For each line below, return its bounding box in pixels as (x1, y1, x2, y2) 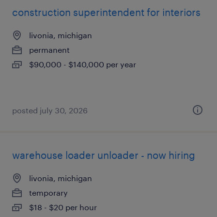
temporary (29, 188, 68, 197)
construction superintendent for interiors (12, 6, 201, 18)
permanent (29, 45, 70, 54)
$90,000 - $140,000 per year (29, 60, 136, 69)
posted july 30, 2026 (12, 106, 88, 115)
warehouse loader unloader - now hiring (12, 149, 195, 161)
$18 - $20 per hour (29, 202, 97, 212)
